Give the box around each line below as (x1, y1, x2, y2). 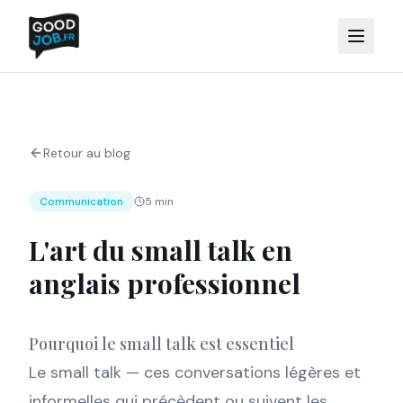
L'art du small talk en (29, 232, 292, 268)
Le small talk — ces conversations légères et (29, 362, 361, 383)
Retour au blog (43, 145, 130, 161)
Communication (40, 194, 123, 209)
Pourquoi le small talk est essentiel (29, 333, 294, 354)
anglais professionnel (29, 265, 300, 301)
